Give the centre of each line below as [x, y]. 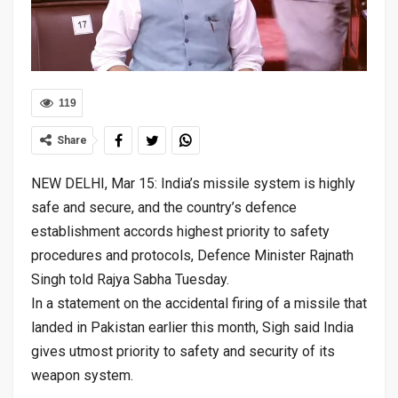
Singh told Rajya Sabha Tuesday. [130, 279]
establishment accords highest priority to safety [180, 231]
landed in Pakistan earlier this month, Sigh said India [192, 327]
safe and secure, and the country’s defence [164, 207]
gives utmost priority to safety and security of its [183, 351]
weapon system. [82, 375]
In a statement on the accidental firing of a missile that [199, 303]
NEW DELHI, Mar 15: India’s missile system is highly [193, 183]
